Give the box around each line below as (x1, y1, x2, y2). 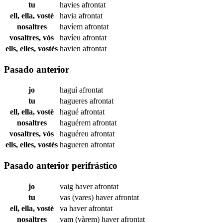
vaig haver (60, 182, 95, 191)
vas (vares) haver (60, 193, 115, 202)
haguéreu (60, 129, 91, 138)
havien (60, 44, 83, 53)
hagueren (60, 140, 91, 149)
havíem (60, 22, 85, 31)
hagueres (60, 97, 90, 106)
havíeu (60, 33, 83, 42)
